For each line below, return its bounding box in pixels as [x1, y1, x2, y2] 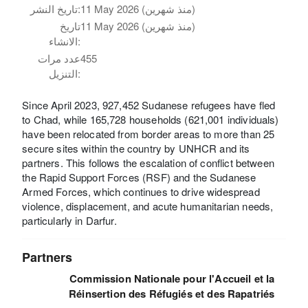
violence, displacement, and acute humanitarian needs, [22, 199, 274, 214]
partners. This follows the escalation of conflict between [22, 155, 274, 170]
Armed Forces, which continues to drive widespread [22, 184, 260, 199]
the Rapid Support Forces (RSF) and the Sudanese [22, 170, 256, 185]
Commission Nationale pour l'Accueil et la [69, 271, 275, 287]
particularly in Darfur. [22, 213, 117, 228]
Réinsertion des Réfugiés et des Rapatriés [69, 286, 275, 302]
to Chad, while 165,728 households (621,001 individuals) [22, 112, 279, 127]
